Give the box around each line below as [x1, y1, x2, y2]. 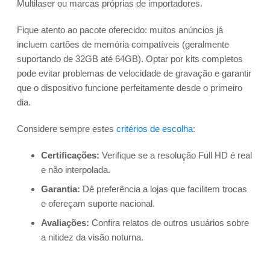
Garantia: [41, 184, 80, 195]
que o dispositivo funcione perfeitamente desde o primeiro [17, 83, 242, 93]
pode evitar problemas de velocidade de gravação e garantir [17, 68, 251, 79]
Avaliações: [41, 218, 89, 228]
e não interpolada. [41, 165, 110, 175]
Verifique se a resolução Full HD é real [99, 150, 252, 161]
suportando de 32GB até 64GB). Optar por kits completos [17, 54, 243, 64]
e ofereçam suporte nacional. [41, 198, 155, 209]
